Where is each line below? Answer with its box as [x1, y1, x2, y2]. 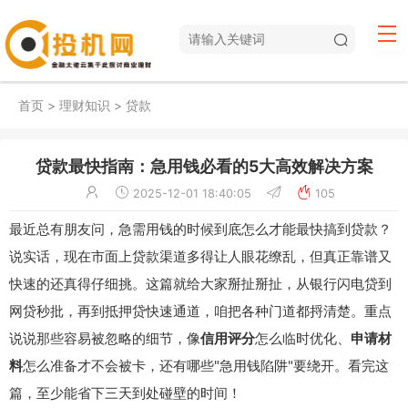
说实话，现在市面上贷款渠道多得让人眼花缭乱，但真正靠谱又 [9, 247, 392, 265]
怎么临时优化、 [255, 329, 351, 347]
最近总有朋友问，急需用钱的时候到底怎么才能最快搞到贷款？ [9, 219, 392, 238]
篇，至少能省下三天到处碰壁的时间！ [9, 383, 241, 402]
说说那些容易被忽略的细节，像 [9, 329, 200, 347]
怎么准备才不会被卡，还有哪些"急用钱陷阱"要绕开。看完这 [23, 356, 389, 374]
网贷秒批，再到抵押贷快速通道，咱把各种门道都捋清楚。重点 [9, 301, 392, 320]
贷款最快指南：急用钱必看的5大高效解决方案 [35, 156, 373, 176]
